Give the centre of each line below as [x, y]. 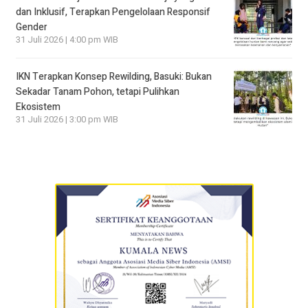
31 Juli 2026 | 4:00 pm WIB [67, 40]
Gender [32, 27]
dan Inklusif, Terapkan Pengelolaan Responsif [113, 12]
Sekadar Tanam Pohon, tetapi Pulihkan [98, 92]
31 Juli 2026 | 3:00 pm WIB [67, 120]
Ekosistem [38, 107]
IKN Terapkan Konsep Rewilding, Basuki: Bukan [114, 77]
